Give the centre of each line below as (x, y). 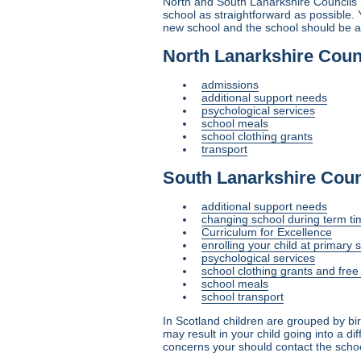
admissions (230, 85)
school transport (243, 296)
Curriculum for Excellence (267, 232)
